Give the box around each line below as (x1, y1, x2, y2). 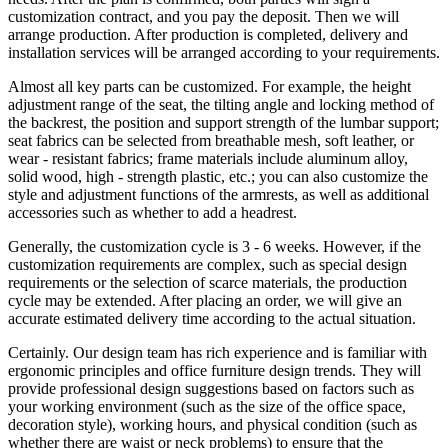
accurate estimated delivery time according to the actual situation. (8, 310, 416, 328)
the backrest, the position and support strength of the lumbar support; (8, 114, 439, 132)
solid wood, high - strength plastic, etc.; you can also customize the (8, 168, 428, 186)
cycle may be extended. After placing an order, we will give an (8, 292, 402, 310)
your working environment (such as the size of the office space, (8, 398, 406, 416)
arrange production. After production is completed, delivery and (8, 26, 408, 44)
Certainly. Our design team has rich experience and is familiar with (8, 344, 427, 362)
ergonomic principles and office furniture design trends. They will (8, 362, 421, 380)
